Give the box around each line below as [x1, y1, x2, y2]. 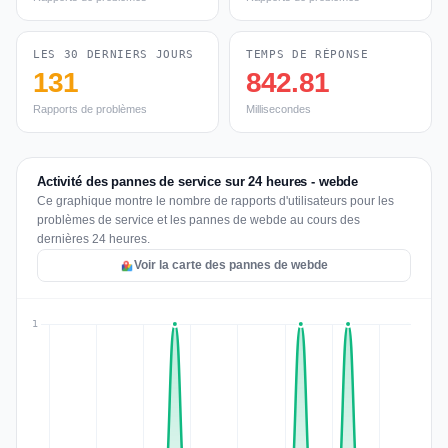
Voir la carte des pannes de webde [134, 258, 328, 272]
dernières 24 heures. [37, 232, 150, 246]
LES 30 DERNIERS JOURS [33, 48, 194, 61]
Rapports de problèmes [33, 103, 147, 115]
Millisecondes [246, 103, 311, 115]
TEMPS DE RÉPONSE [246, 48, 369, 61]
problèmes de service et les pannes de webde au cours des [37, 213, 360, 227]
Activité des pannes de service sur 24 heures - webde [37, 174, 359, 189]
